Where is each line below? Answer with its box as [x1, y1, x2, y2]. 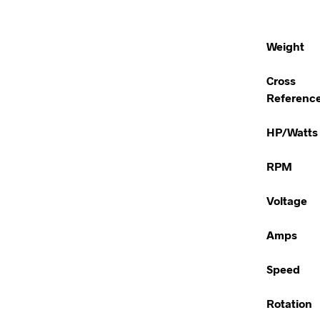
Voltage [266, 194, 307, 207]
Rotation [266, 296, 312, 310]
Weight [266, 39, 304, 53]
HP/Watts [266, 125, 318, 139]
